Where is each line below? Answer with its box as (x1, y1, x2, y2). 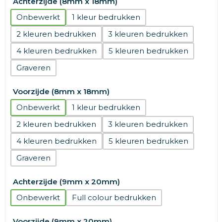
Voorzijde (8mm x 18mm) (12, 86, 110, 96)
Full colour (71, 192, 112, 202)
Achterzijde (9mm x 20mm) (12, 176, 120, 186)
